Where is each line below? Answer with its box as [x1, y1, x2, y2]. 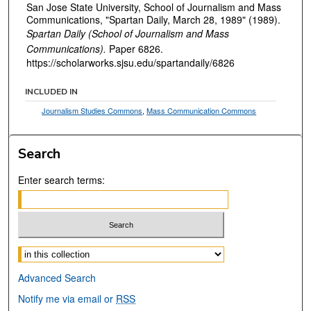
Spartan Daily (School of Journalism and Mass [26, 26, 229, 41]
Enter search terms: [18, 172, 106, 187]
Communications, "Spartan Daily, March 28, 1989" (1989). [26, 12, 280, 27]
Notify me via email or [18, 292, 117, 306]
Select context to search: [18, 244, 127, 258]
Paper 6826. [106, 42, 163, 56]
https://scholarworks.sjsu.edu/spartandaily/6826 [26, 56, 235, 70]
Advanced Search [18, 271, 96, 285]
